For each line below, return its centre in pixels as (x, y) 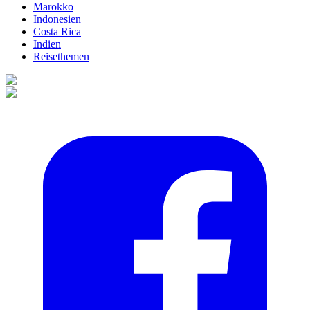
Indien (47, 44)
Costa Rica (57, 32)
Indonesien (57, 19)
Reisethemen (61, 57)
